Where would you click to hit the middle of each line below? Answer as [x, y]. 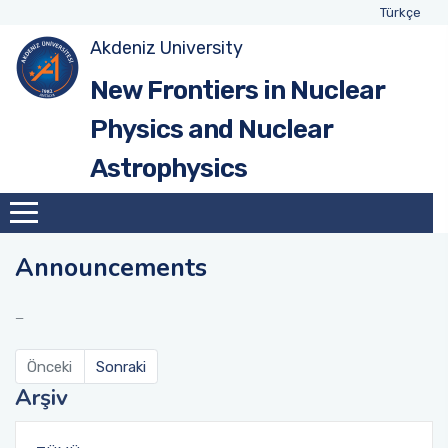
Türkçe [400, 12]
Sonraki [120, 366]
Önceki [50, 366]
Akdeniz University [166, 48]
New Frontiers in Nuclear [237, 90]
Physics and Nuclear [211, 129]
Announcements [111, 268]
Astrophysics [168, 168]
